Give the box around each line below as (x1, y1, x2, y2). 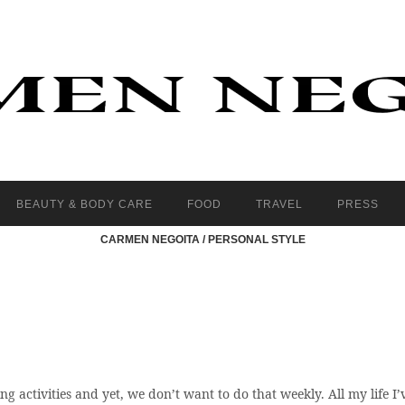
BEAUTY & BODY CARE (15, 197, 153, 211)
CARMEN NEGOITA (99, 232, 200, 246)
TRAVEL (255, 197, 303, 211)
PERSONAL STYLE (207, 232, 306, 246)
